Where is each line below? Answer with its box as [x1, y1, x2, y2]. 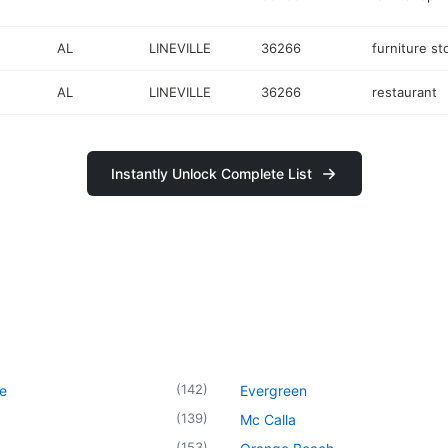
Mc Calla [240, 410, 296, 428]
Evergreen [240, 381, 307, 399]
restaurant [371, 84, 437, 100]
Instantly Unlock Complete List [110, 165, 312, 182]
